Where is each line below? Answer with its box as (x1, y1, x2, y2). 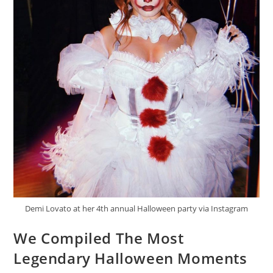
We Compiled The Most (13, 227, 184, 248)
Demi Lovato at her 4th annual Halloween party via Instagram (25, 202, 248, 214)
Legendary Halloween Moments (13, 247, 247, 268)
